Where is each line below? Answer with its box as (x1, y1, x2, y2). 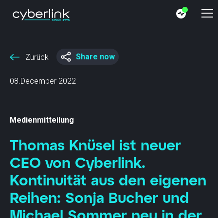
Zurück (25, 52, 49, 62)
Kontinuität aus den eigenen (10, 171, 206, 188)
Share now (76, 52, 115, 61)
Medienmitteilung (10, 115, 74, 125)
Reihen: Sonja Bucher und (10, 188, 189, 206)
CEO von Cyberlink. (10, 153, 145, 171)
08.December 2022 (10, 76, 76, 86)
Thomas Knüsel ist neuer (10, 136, 181, 153)
